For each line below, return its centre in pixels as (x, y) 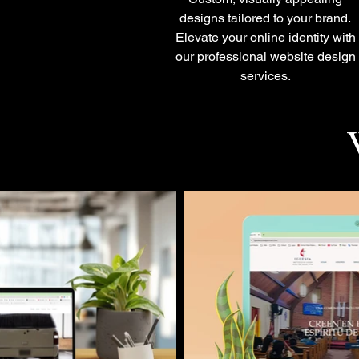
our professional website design (265, 56)
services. (265, 76)
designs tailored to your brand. (265, 18)
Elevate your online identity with (265, 37)
